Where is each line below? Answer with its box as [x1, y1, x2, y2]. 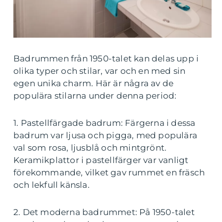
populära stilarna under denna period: [13, 91, 177, 101]
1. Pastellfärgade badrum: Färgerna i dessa [13, 118, 196, 128]
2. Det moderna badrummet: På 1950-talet [13, 207, 195, 218]
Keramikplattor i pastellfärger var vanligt [13, 155, 189, 166]
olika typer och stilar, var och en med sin [13, 66, 186, 76]
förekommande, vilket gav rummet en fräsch [13, 167, 205, 178]
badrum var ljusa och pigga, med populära [13, 130, 198, 141]
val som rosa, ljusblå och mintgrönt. [13, 143, 167, 153]
